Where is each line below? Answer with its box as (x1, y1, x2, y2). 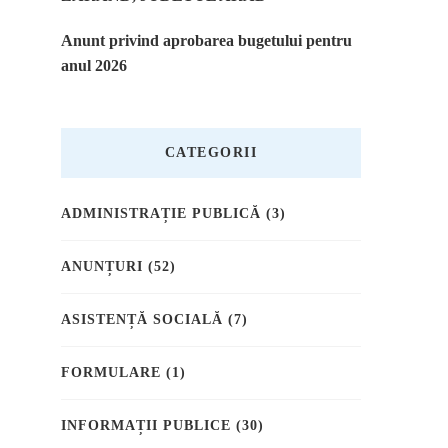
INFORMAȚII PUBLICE (61, 418, 231, 434)
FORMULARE (61, 365, 161, 381)
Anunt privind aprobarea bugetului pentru (61, 32, 352, 50)
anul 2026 (61, 57, 127, 75)
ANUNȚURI (61, 259, 143, 275)
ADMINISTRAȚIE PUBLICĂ (61, 206, 261, 222)
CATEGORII (164, 145, 258, 161)
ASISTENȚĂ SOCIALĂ (61, 312, 223, 328)
